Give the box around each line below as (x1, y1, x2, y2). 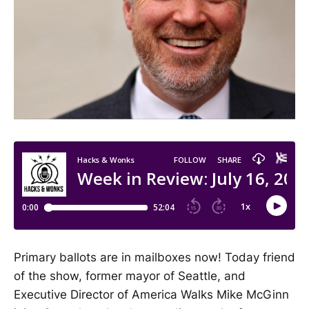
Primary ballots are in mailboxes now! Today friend (14, 250, 295, 265)
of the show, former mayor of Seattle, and (14, 269, 246, 283)
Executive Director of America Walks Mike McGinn (14, 288, 289, 302)
